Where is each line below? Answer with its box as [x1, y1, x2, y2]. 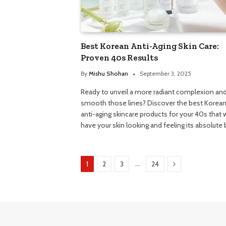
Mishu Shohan [89, 69, 128, 77]
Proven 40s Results [81, 52, 158, 63]
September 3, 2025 [140, 69, 191, 77]
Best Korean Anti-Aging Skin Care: [81, 40, 219, 51]
